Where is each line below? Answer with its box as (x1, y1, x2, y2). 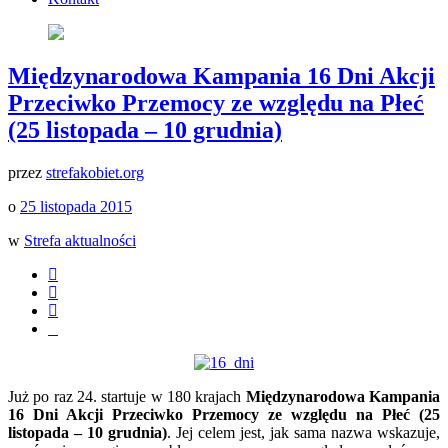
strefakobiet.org (46, 164, 144, 182)
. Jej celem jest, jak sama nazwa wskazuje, (167, 424, 440, 442)
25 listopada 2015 (20, 198, 132, 216)
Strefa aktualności (24, 232, 136, 250)
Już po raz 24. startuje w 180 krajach (8, 388, 246, 406)
